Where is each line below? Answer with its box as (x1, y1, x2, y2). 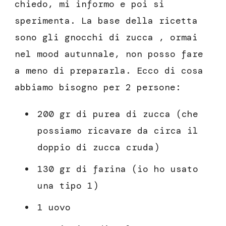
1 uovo (37, 201, 71, 214)
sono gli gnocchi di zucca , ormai (15, 31, 198, 44)
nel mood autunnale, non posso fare (15, 48, 203, 61)
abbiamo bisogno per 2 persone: (15, 81, 181, 94)
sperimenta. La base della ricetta (15, 15, 198, 27)
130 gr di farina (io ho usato (37, 163, 198, 176)
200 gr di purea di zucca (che (37, 108, 198, 121)
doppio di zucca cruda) (37, 141, 159, 154)
